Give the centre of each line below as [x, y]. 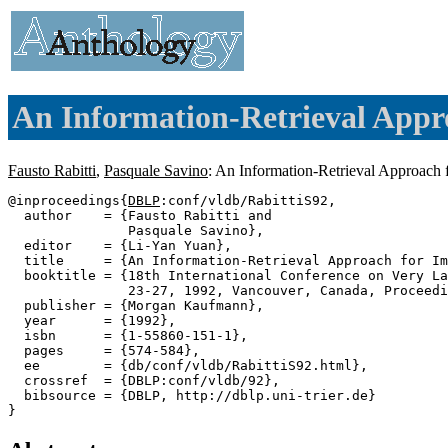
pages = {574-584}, [104, 350]
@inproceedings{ [68, 200]
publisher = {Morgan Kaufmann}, [136, 305]
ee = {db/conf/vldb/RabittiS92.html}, [188, 365]
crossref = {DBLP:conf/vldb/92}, [144, 380]
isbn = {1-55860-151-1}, [128, 335]
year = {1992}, [92, 320]
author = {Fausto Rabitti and [140, 215]
